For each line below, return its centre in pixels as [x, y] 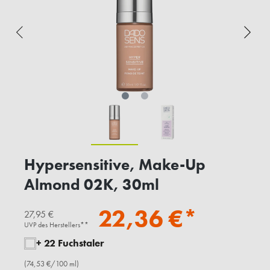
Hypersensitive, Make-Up [115, 165]
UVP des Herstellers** [56, 224]
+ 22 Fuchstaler [70, 243]
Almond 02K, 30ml [92, 185]
